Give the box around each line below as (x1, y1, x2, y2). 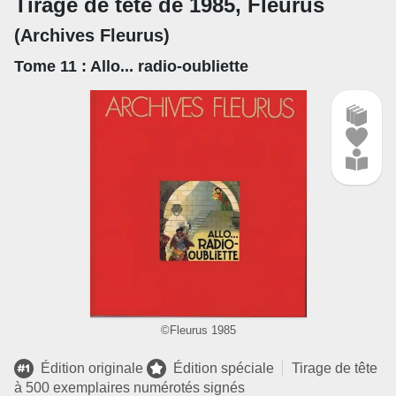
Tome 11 (14, 57, 81, 76)
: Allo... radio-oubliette (81, 57, 248, 76)
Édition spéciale (173, 361, 274, 377)
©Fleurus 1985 (160, 323, 236, 337)
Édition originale (41, 361, 143, 377)
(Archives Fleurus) (14, 26, 170, 46)
